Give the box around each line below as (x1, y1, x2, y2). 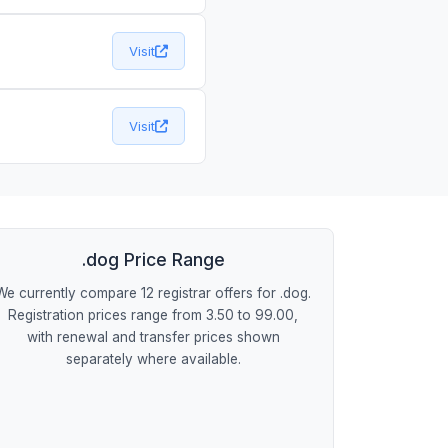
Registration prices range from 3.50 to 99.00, (8, 306, 299, 323)
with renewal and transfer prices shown (26, 328, 280, 345)
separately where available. (65, 350, 241, 367)
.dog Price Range (81, 248, 225, 270)
